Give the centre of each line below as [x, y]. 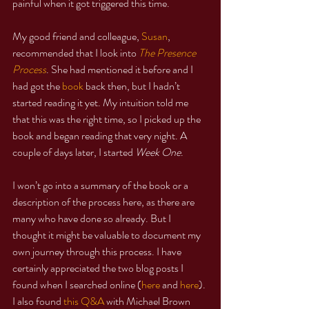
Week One [158, 152]
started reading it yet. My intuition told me [101, 102]
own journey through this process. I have [98, 251]
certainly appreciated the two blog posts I [99, 268]
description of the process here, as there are [104, 201]
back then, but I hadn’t [133, 86]
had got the [37, 86]
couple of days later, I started [74, 152]
